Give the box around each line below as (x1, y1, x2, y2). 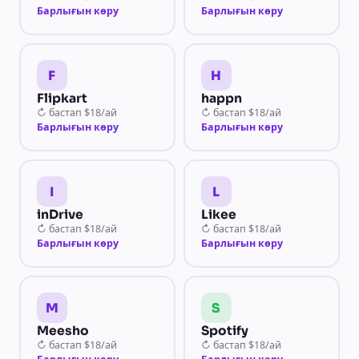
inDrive (36, 207, 83, 222)
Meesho (36, 323, 89, 338)
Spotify (200, 323, 248, 338)
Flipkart (36, 91, 87, 106)
